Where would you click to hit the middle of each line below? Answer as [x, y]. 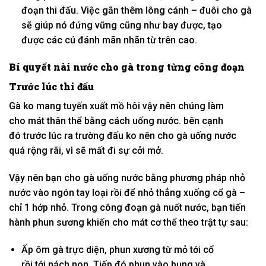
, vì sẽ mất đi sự [96, 151]
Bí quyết [30, 67]
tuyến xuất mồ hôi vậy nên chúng [134, 106]
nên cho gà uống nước [186, 136]
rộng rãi [44, 151]
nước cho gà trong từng [132, 67]
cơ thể [164, 223]
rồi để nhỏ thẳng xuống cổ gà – [177, 193]
